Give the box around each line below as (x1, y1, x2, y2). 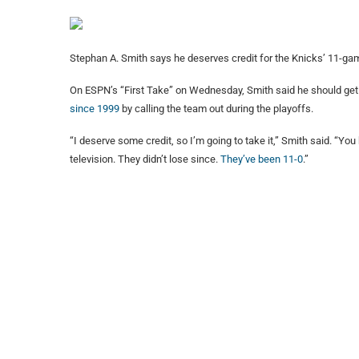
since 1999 (70, 103, 119, 115)
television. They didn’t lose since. (70, 153, 220, 166)
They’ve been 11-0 (220, 153, 303, 166)
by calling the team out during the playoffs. (119, 103, 313, 115)
